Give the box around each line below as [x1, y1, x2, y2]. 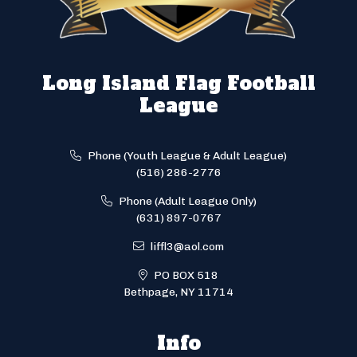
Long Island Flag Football [41, 69, 316, 96]
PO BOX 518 [151, 268, 218, 282]
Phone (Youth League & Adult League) [85, 148, 287, 163]
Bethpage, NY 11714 [124, 284, 233, 299]
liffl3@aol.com [148, 239, 224, 253]
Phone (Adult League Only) [116, 194, 257, 208]
